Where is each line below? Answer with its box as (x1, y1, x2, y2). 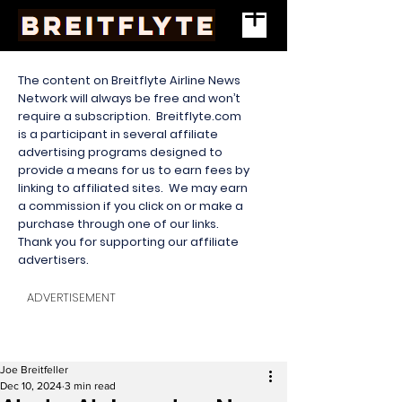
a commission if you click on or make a (18, 197, 243, 214)
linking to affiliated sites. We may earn (18, 179, 248, 197)
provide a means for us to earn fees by (18, 162, 249, 179)
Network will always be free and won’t (18, 90, 240, 107)
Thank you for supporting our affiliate (18, 233, 239, 250)
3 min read (65, 380, 116, 392)
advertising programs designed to (18, 144, 223, 161)
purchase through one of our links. (18, 215, 222, 232)
